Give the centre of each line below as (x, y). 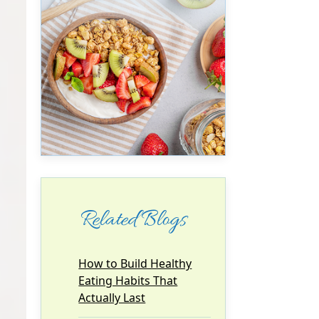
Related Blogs (134, 220)
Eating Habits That (128, 280)
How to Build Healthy (135, 263)
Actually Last (112, 297)
